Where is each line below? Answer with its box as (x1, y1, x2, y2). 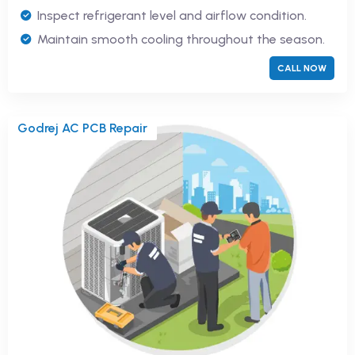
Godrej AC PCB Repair (17, 120, 147, 136)
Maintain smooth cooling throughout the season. (37, 32, 325, 48)
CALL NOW (277, 63, 326, 74)
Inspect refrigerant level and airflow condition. (37, 8, 307, 24)
